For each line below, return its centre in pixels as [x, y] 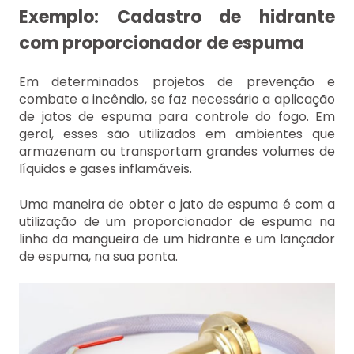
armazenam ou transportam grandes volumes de [177, 152]
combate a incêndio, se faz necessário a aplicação [177, 100]
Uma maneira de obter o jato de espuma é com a [177, 204]
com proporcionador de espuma [162, 43]
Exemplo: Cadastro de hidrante [177, 17]
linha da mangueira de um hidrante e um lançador [177, 239]
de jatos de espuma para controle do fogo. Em [177, 117]
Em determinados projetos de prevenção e [177, 82]
